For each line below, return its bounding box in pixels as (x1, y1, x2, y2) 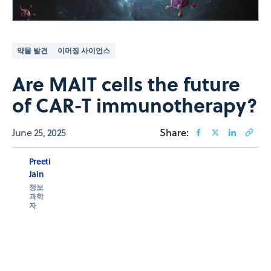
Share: (160, 125, 189, 139)
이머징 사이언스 (57, 45, 110, 56)
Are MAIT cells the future (12, 69, 240, 97)
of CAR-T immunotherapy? (12, 90, 257, 119)
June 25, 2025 (12, 125, 66, 139)
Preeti (28, 154, 51, 168)
